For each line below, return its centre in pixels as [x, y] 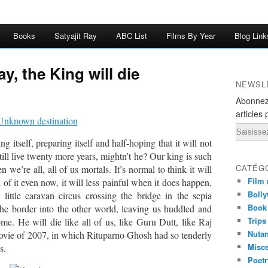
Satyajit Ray [76, 36]
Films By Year [191, 36]
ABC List [132, 36]
